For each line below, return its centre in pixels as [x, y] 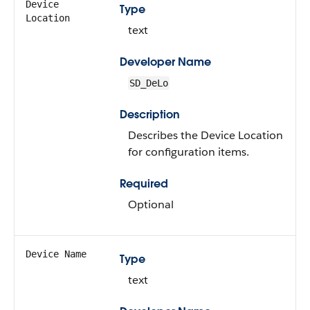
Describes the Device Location [206, 135]
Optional [151, 204]
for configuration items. [189, 152]
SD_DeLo [149, 83]
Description [150, 115]
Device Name [56, 254]
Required [144, 184]
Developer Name [165, 62]
